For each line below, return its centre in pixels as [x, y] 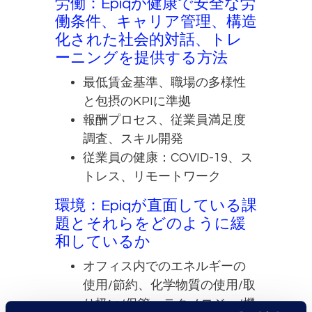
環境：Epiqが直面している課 [156, 205]
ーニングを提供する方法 [141, 58]
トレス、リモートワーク [152, 176]
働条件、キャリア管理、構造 [156, 22]
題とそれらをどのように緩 [150, 224]
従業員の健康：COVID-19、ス [168, 157]
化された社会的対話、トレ [149, 40]
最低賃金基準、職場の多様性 [164, 82]
